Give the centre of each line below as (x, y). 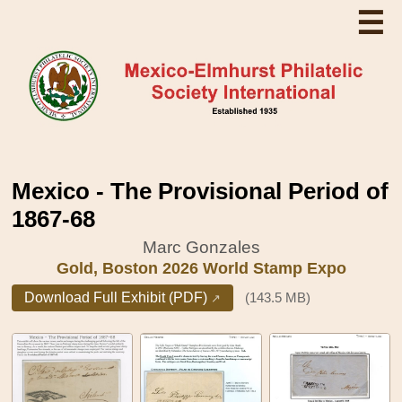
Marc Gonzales (201, 246)
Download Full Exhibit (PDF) (116, 297)
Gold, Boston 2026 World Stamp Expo (201, 268)
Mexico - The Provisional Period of (201, 191)
